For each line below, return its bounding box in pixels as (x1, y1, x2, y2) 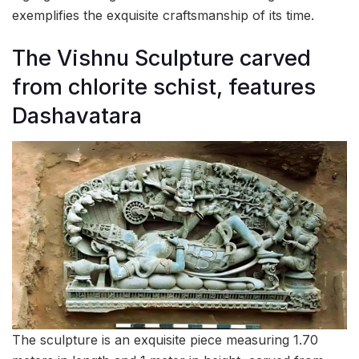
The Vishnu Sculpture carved (12, 44, 311, 71)
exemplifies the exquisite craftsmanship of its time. (12, 7, 314, 23)
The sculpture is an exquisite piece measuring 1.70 (12, 332, 318, 349)
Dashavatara (12, 102, 142, 129)
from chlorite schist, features (12, 73, 316, 100)
